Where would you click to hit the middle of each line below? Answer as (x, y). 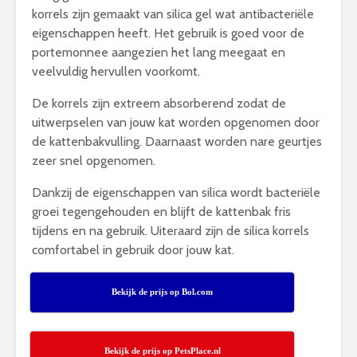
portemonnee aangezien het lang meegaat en (159, 52)
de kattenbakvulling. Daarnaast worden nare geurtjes (177, 141)
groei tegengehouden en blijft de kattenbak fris (161, 212)
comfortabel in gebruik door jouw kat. (133, 250)
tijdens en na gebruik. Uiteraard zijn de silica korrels (171, 231)
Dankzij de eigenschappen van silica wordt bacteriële (176, 192)
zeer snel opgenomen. (94, 161)
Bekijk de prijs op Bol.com (163, 292)
